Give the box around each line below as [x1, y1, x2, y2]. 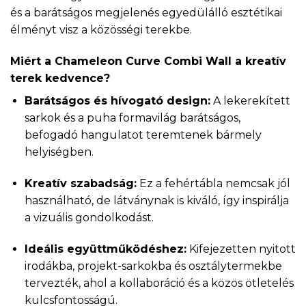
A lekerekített [210, 94, 290, 107]
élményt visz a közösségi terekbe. [10, 23, 192, 37]
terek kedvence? [10, 71, 110, 85]
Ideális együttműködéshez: [24, 242, 186, 255]
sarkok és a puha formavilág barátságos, [24, 111, 240, 124]
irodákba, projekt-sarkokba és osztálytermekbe [24, 259, 282, 273]
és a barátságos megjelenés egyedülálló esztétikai [10, 6, 282, 20]
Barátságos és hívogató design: [24, 94, 210, 107]
